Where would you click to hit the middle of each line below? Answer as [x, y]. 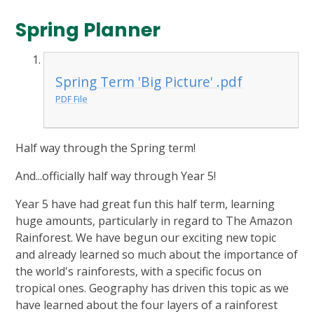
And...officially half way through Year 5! [117, 176]
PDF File [72, 98]
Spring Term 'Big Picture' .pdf [149, 81]
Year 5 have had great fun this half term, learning [145, 204]
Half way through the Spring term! [106, 148]
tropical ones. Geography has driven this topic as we [152, 288]
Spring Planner [88, 29]
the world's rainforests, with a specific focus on [139, 272]
